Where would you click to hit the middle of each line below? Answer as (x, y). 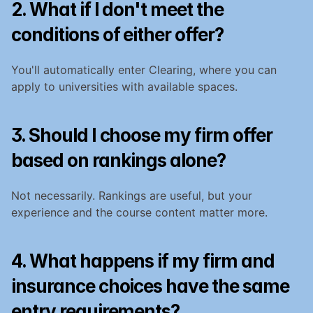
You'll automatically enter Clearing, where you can (144, 70)
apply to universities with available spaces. (124, 86)
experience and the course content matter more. (139, 212)
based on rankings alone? (119, 160)
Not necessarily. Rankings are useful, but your (132, 195)
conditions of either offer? (117, 34)
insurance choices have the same (150, 286)
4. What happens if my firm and (143, 261)
